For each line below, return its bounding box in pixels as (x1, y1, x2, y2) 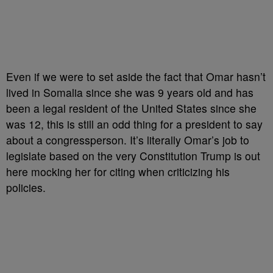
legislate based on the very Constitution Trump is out (6, 147, 260, 163)
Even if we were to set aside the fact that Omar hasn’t (6, 68, 266, 84)
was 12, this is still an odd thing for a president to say (6, 116, 263, 132)
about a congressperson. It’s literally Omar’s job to (6, 132, 249, 147)
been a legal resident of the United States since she (6, 100, 257, 116)
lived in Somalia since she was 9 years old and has (6, 84, 253, 100)
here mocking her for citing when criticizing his (6, 163, 230, 179)
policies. (6, 179, 46, 195)
